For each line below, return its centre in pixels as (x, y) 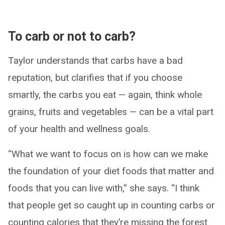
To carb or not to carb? (72, 37)
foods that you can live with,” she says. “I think (104, 188)
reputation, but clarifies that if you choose (95, 78)
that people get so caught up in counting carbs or (111, 205)
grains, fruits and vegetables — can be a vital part (111, 112)
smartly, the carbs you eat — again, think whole (105, 95)
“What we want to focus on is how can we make (108, 154)
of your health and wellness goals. (79, 129)
